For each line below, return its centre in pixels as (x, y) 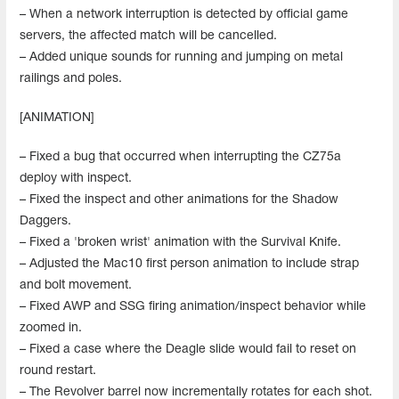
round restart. (58, 370)
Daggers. (45, 221)
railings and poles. (71, 78)
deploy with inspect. (76, 178)
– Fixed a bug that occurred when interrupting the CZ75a (180, 157)
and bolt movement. (76, 285)
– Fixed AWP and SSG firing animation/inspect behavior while (193, 306)
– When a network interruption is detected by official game (184, 14)
